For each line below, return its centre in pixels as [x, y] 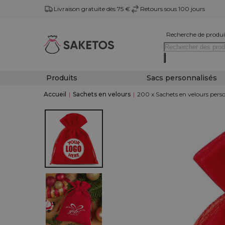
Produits [62, 78]
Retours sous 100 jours [173, 9]
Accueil [55, 94]
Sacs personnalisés [182, 78]
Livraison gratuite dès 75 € [92, 9]
